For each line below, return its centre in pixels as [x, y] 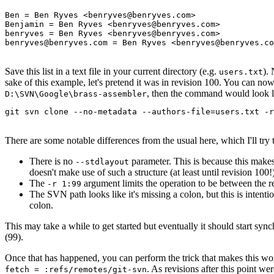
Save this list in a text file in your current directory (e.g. [112, 71]
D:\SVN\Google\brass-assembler [76, 94]
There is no [52, 161]
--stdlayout [102, 161]
